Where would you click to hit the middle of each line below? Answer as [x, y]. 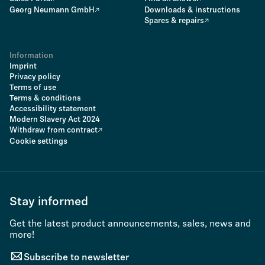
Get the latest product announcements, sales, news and [130, 224]
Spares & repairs [174, 21]
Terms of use [33, 88]
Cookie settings [38, 142]
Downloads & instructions [192, 10]
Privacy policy [35, 77]
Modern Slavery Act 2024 [55, 120]
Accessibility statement [53, 109]
